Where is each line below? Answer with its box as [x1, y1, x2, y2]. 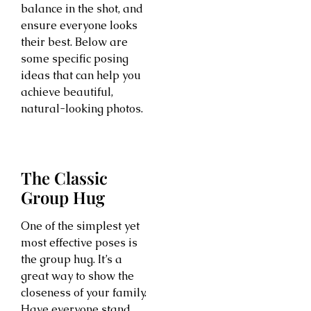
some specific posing [21, 51, 128, 67]
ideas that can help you [21, 68, 141, 83]
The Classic [21, 166, 108, 189]
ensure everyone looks [21, 18, 137, 33]
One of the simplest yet [21, 218, 140, 233]
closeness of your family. [21, 285, 146, 300]
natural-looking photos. [21, 101, 143, 117]
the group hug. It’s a [21, 251, 122, 267]
